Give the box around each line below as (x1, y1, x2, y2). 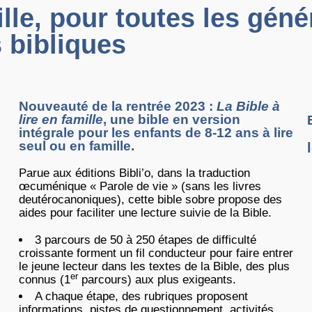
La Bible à (216, 99, 280, 114)
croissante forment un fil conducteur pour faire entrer (18, 247, 293, 260)
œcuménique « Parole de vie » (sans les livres (18, 180, 261, 193)
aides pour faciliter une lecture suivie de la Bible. (18, 206, 272, 219)
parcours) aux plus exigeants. (77, 273, 236, 286)
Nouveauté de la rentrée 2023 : (18, 99, 217, 114)
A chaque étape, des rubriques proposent (34, 290, 248, 303)
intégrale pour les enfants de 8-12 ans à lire (18, 125, 293, 140)
